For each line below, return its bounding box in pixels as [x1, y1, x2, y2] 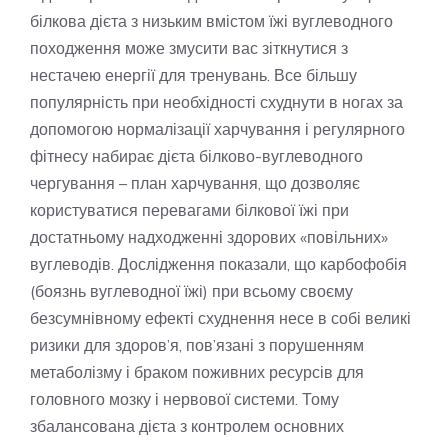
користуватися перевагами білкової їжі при [30, 200, 349, 221]
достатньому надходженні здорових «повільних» [30, 227, 388, 248]
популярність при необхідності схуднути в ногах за [30, 92, 403, 113]
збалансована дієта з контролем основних [30, 416, 344, 437]
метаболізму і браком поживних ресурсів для [30, 362, 364, 383]
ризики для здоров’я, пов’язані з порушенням [30, 335, 364, 356]
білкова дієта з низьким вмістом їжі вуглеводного [30, 11, 393, 32]
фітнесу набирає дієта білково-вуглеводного [30, 146, 363, 167]
